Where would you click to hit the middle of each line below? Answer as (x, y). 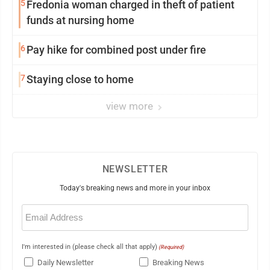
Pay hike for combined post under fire (116, 50)
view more (131, 106)
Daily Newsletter (65, 263)
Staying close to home (80, 79)
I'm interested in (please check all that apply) (89, 247)
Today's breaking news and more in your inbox (135, 188)
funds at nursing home (80, 20)
